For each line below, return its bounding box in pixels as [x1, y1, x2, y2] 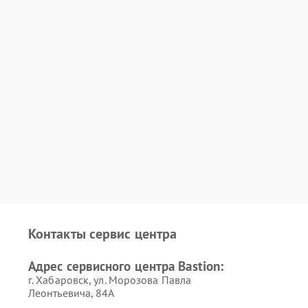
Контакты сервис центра [27, 225, 177, 243]
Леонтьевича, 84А [27, 286, 115, 300]
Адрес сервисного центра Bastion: [27, 258, 224, 274]
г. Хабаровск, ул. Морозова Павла [27, 273, 192, 287]
